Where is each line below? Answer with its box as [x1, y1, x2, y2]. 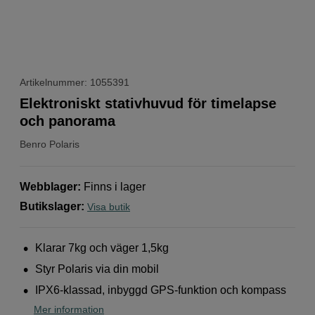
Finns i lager [84, 180, 146, 193]
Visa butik [87, 200, 130, 212]
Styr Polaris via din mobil [35, 262, 160, 275]
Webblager [20, 180, 77, 193]
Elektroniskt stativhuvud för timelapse [20, 95, 276, 111]
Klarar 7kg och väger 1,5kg [35, 241, 169, 254]
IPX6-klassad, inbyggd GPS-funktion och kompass [35, 283, 287, 296]
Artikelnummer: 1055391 [20, 76, 129, 88]
